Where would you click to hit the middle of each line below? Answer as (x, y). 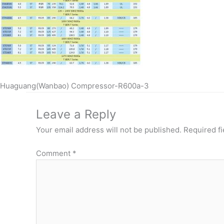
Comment (54, 153)
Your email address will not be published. (109, 130)
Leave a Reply (76, 114)
